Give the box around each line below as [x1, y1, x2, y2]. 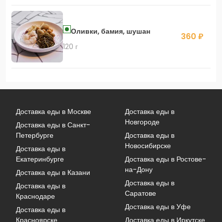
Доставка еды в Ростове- [125, 154, 206, 164]
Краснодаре [16, 191, 55, 201]
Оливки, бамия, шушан [70, 26, 150, 37]
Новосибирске [125, 140, 171, 151]
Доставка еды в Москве [16, 106, 91, 116]
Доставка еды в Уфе [125, 201, 191, 212]
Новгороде [125, 116, 160, 127]
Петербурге [16, 130, 54, 140]
